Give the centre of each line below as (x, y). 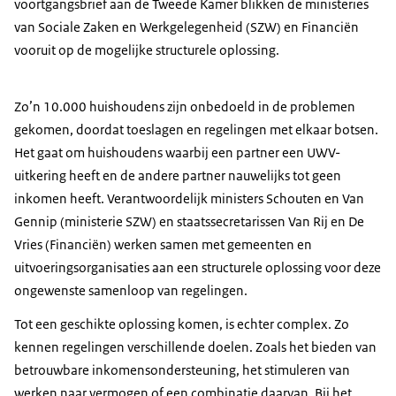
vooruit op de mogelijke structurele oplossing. (147, 50)
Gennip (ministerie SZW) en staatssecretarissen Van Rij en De (189, 222)
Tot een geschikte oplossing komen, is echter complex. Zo (182, 324)
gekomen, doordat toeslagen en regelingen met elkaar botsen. (196, 130)
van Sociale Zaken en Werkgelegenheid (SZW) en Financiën (187, 27)
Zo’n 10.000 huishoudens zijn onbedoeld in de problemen (185, 107)
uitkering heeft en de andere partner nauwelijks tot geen (178, 176)
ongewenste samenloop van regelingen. (131, 291)
